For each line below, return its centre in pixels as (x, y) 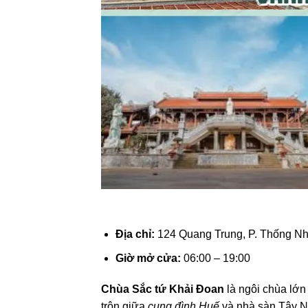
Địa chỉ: (135, 234)
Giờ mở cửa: (148, 258)
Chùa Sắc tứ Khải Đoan (163, 289)
